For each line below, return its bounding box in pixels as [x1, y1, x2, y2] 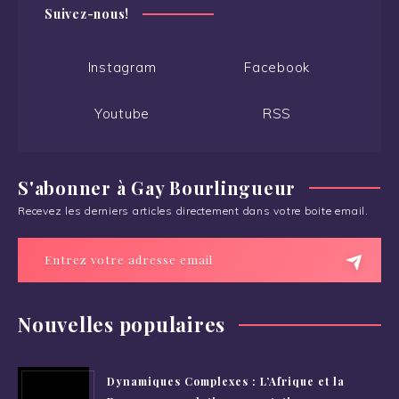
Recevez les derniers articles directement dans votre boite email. [18, 204, 369, 218]
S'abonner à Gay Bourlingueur [18, 175, 296, 200]
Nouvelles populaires [18, 311, 225, 338]
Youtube [94, 105, 151, 123]
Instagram [87, 59, 157, 77]
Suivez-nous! [45, 5, 129, 23]
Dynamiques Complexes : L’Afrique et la [107, 374, 345, 389]
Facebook [244, 59, 310, 77]
